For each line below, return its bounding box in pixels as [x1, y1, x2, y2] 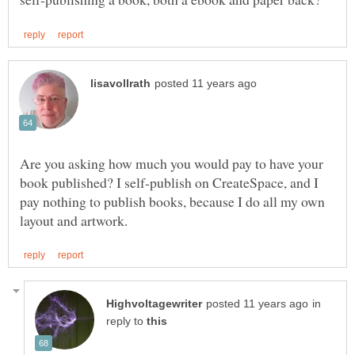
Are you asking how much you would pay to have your [20, 153, 323, 173]
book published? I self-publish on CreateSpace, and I [20, 172, 319, 192]
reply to [106, 315, 147, 327]
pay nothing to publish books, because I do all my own [20, 191, 325, 211]
